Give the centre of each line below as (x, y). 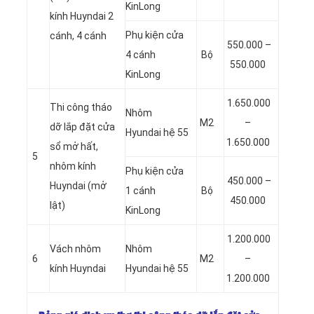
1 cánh (141, 190)
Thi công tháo (81, 107)
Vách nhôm (75, 248)
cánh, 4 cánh (78, 35)
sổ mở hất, (74, 146)
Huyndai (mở (78, 185)
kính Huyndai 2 (82, 16)
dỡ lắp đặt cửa (82, 127)
